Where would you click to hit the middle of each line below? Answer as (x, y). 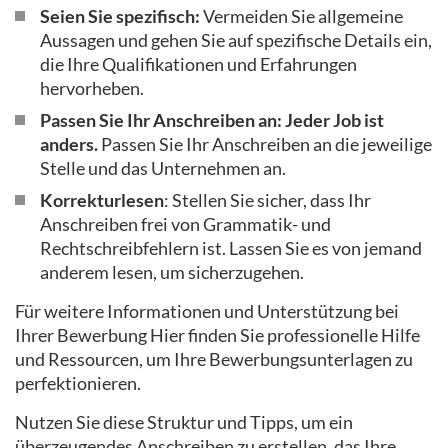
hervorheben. (92, 88)
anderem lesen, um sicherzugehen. (173, 272)
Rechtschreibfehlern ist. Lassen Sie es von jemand (231, 248)
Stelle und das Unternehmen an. (163, 168)
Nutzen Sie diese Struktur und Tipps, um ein (184, 422)
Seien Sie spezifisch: (121, 16)
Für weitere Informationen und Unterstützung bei (207, 311)
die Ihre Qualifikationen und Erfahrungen (198, 64)
